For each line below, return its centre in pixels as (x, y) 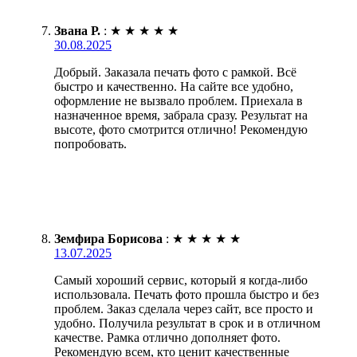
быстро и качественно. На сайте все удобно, (174, 86)
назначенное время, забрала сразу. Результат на (181, 115)
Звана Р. (77, 30)
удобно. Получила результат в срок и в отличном (187, 323)
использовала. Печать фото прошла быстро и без (186, 294)
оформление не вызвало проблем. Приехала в (178, 100)
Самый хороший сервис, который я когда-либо (181, 280)
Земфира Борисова (108, 238)
